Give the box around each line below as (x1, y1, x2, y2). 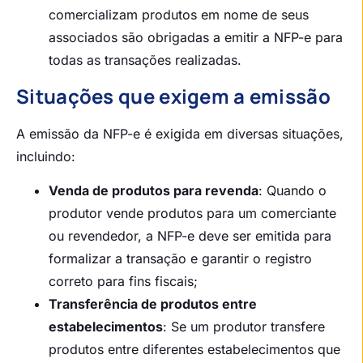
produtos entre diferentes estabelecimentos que (49, 341, 340, 358)
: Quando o (258, 182, 327, 199)
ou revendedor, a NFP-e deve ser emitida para (49, 228, 331, 245)
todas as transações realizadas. (49, 51, 241, 68)
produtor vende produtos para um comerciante (49, 205, 336, 222)
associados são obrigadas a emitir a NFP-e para (49, 28, 343, 45)
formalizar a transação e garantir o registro (49, 250, 312, 267)
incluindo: (16, 147, 75, 164)
